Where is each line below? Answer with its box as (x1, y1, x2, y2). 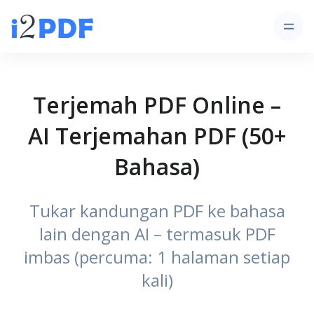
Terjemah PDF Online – (33, 90, 281, 120)
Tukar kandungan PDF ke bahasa (29, 199, 285, 222)
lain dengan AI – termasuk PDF (39, 222, 275, 245)
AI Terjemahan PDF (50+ (27, 121, 287, 151)
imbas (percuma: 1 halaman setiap (24, 245, 290, 268)
